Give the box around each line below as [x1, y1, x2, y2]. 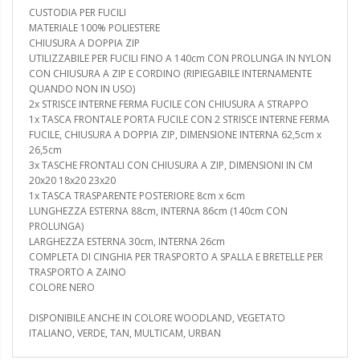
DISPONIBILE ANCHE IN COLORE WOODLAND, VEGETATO [29, 310, 285, 325]
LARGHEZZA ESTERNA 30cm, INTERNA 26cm [29, 234, 225, 248]
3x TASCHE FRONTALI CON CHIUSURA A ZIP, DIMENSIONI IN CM [29, 157, 313, 172]
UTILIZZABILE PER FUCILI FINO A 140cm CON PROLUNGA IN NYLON [29, 51, 331, 65]
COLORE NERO [29, 280, 95, 294]
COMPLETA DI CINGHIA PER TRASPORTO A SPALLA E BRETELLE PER [29, 249, 323, 264]
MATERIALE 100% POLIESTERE [29, 20, 160, 35]
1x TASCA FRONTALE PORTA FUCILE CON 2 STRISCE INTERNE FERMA [29, 112, 329, 126]
